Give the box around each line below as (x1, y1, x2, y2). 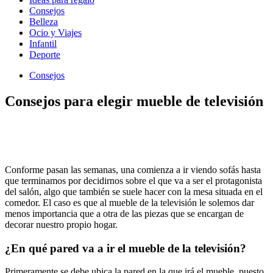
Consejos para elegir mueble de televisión (5, 93, 263, 109)
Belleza (29, 16, 58, 27)
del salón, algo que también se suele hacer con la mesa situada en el (5, 186, 263, 197)
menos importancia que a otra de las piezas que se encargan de (5, 208, 244, 219)
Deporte (29, 49, 60, 60)
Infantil (29, 38, 57, 49)
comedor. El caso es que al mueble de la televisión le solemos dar (5, 197, 254, 208)
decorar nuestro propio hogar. (5, 219, 118, 230)
